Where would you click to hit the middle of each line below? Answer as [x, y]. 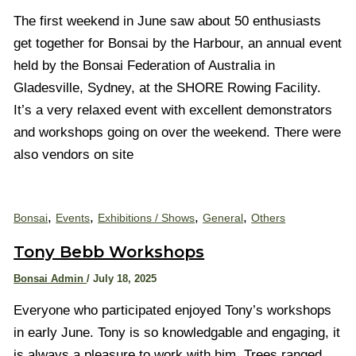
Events [73, 217]
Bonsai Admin [50, 279]
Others [269, 217]
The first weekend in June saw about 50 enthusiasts [168, 21]
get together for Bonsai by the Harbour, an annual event [178, 43]
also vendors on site [74, 154]
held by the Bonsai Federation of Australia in [145, 65]
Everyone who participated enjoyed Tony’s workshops [173, 311]
